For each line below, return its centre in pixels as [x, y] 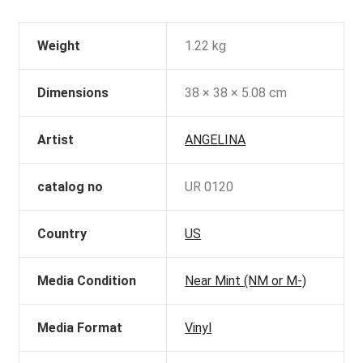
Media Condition [87, 280]
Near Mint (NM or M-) [246, 280]
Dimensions [73, 92]
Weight [59, 45]
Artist [56, 139]
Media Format [80, 327]
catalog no [70, 186]
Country [62, 233]
